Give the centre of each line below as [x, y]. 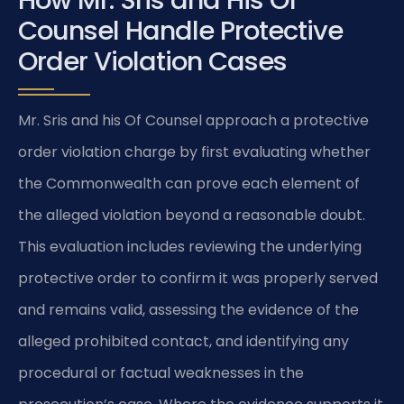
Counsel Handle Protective [180, 31]
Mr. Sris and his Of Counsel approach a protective [193, 121]
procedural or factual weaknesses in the [161, 373]
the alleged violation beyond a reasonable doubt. [192, 216]
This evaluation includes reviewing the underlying [190, 247]
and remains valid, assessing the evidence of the [188, 310]
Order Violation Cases [152, 62]
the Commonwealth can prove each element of [189, 184]
